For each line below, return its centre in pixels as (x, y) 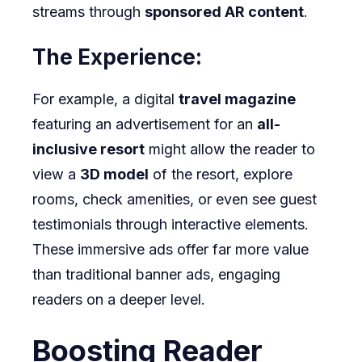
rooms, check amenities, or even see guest (175, 200)
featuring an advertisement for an (145, 124)
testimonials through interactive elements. (170, 225)
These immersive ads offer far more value (170, 250)
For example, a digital (105, 99)
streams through (88, 12)
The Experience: (117, 57)
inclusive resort (88, 149)
